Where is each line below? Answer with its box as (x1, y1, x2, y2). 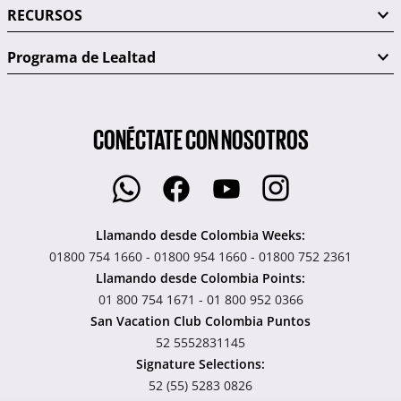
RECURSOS (7, 5, 82, 26)
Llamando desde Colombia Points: (96, 269, 305, 287)
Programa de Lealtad (7, 47, 156, 68)
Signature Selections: (136, 355, 265, 373)
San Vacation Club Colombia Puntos (90, 312, 311, 330)
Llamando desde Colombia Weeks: (96, 226, 305, 244)
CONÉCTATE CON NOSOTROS (92, 124, 309, 153)
